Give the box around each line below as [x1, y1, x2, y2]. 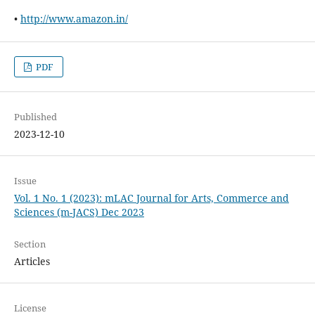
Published [13, 110, 57, 123]
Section [13, 237, 46, 250]
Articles [13, 254, 50, 268]
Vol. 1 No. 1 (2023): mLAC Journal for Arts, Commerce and [13, 191, 289, 205]
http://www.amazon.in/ [20, 11, 128, 25]
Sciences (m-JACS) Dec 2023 [13, 205, 144, 219]
